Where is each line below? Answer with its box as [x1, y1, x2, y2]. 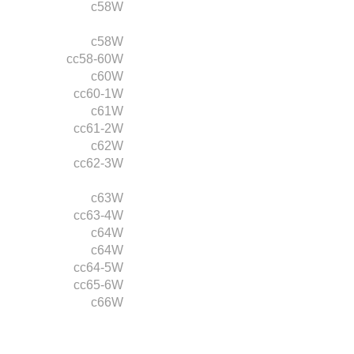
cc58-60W [66, 51, 123, 66]
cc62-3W [73, 156, 123, 170]
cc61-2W [73, 121, 123, 135]
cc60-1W [73, 86, 123, 100]
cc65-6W [73, 277, 123, 292]
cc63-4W [73, 208, 123, 222]
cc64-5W [73, 260, 123, 274]
